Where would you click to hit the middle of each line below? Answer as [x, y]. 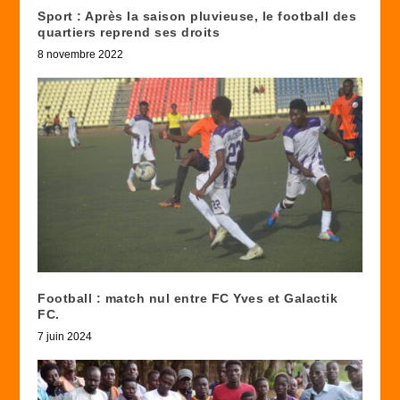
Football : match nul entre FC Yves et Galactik [188, 299]
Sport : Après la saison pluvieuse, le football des [197, 17]
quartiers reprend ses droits [129, 33]
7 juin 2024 [65, 337]
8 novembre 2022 [81, 55]
